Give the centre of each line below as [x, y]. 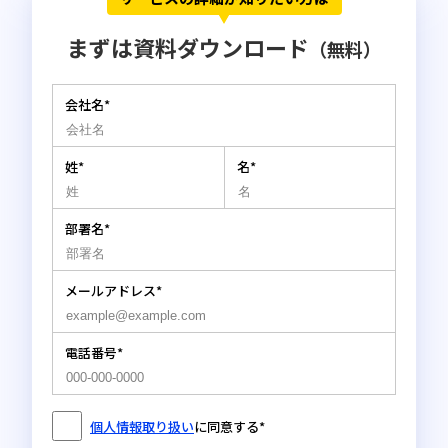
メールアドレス [110, 291]
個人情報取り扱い [142, 426]
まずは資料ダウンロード [188, 47]
